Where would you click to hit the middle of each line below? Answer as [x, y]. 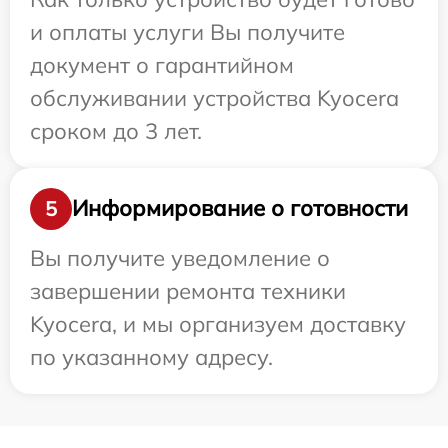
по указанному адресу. [151, 356]
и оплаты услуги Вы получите [187, 31]
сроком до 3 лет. [116, 130]
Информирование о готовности [240, 208]
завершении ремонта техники [188, 290]
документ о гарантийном [162, 64]
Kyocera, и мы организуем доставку [218, 323]
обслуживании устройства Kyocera [214, 97]
